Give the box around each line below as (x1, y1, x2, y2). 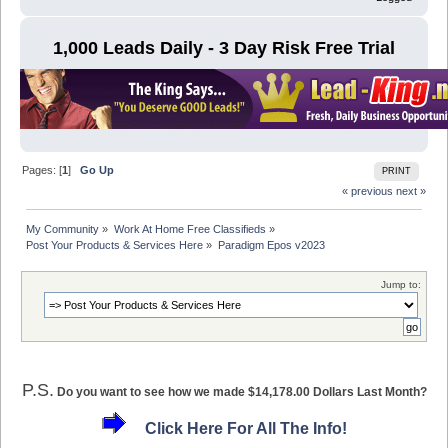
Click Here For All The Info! (144, 420, 347, 438)
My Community (26, 223, 100, 236)
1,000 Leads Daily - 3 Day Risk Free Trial (53, 38, 395, 59)
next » (395, 185, 426, 198)
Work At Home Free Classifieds (113, 223, 266, 236)
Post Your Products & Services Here (26, 239, 204, 252)
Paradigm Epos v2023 (217, 239, 325, 252)
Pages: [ (22, 164, 63, 177)
